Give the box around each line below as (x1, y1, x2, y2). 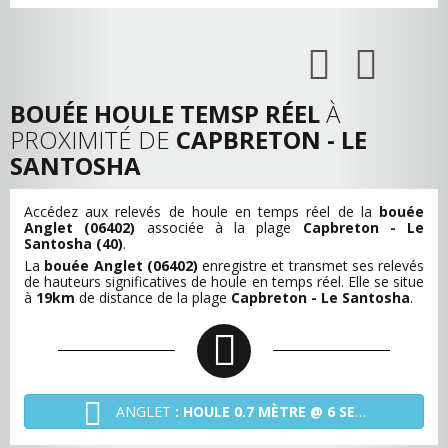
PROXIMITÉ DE (10, 123, 176, 156)
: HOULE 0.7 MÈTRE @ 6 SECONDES (174, 402, 355, 422)
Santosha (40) (24, 234, 123, 253)
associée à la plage (135, 218, 303, 237)
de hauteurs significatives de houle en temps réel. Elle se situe (24, 272, 424, 291)
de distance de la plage (75, 288, 231, 307)
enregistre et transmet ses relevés (197, 256, 424, 275)
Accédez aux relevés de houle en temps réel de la (24, 202, 379, 221)
